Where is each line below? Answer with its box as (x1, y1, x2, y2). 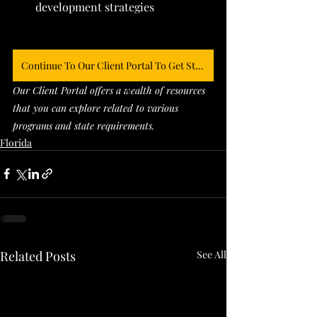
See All (197, 247, 226, 261)
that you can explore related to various (13, 100, 181, 115)
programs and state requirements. (13, 118, 157, 132)
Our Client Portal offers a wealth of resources (13, 83, 208, 97)
